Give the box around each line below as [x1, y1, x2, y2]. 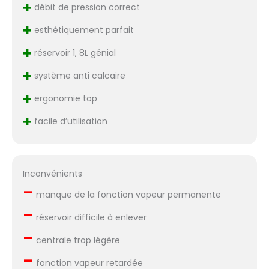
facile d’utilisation [31, 115, 107, 128]
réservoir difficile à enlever [33, 211, 147, 223]
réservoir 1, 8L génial [31, 47, 116, 59]
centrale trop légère [33, 234, 120, 246]
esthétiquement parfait [31, 24, 134, 37]
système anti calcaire [31, 70, 125, 82]
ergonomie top [31, 92, 97, 105]
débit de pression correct [31, 1, 140, 14]
